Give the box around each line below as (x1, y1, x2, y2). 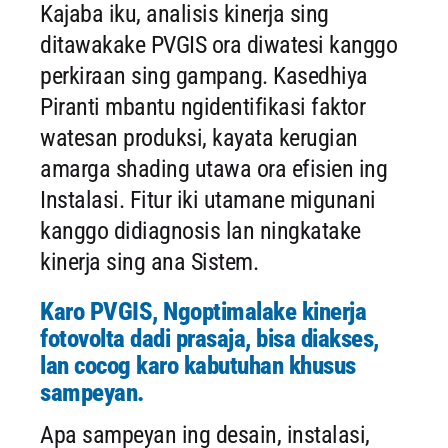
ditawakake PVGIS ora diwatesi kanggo (40, 31, 397, 60)
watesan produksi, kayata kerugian (40, 124, 358, 153)
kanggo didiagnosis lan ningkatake (40, 217, 361, 246)
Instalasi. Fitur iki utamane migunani (40, 186, 376, 215)
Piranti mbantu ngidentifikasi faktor (40, 93, 365, 122)
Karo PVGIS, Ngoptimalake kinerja (40, 297, 366, 327)
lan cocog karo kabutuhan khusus (40, 351, 356, 381)
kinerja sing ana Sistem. (40, 248, 258, 277)
